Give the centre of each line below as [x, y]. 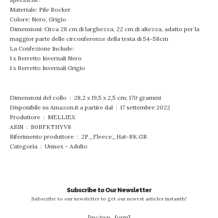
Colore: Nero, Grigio [38, 19]
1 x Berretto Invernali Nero [46, 58]
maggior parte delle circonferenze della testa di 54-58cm [89, 39]
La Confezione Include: [42, 48]
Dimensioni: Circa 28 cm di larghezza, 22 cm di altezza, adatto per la [105, 29]
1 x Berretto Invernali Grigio [47, 68]
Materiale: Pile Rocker [40, 9]
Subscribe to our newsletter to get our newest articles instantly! [109, 199]
